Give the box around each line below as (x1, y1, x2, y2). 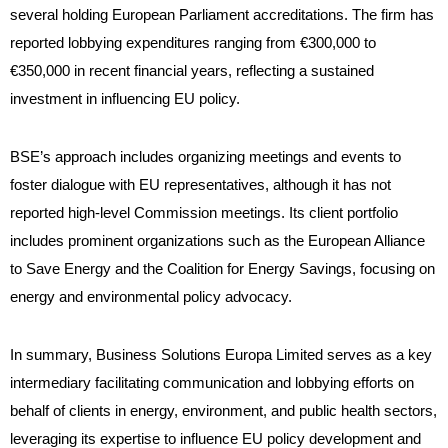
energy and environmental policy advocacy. (10, 288, 292, 306)
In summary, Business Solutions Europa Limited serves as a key (10, 346, 432, 364)
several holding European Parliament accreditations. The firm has (10, 6, 434, 24)
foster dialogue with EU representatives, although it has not (10, 176, 391, 194)
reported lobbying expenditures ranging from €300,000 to (10, 34, 376, 52)
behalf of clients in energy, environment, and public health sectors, (10, 402, 437, 420)
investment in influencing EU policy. (10, 90, 240, 108)
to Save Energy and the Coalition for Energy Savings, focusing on (10, 260, 435, 278)
